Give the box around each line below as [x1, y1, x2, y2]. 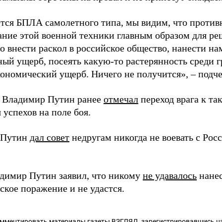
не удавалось [143, 170, 197, 181]
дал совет [30, 132, 69, 143]
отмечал [104, 94, 138, 105]
